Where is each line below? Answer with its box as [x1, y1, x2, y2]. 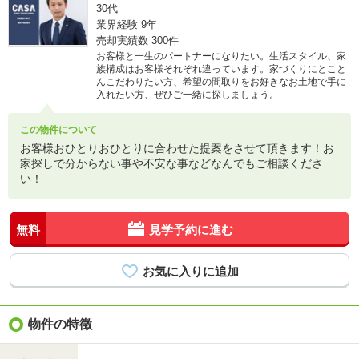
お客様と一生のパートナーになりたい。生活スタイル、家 [96, 50, 346, 62]
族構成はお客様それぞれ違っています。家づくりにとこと [96, 63, 346, 75]
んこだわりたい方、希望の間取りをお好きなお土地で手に [96, 76, 346, 87]
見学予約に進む [148, 222, 233, 236]
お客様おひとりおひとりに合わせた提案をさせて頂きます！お [20, 142, 334, 155]
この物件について [20, 124, 97, 135]
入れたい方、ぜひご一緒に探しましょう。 [96, 89, 279, 100]
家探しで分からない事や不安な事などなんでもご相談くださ [20, 157, 323, 170]
